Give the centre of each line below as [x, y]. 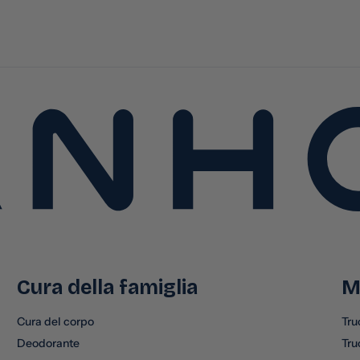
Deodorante [48, 343]
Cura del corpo [55, 321]
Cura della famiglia [107, 287]
